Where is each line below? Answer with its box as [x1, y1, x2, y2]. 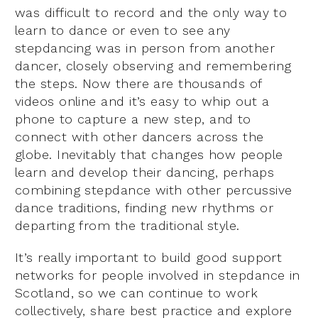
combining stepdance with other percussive [15, 182, 292, 197]
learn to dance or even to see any [15, 22, 231, 38]
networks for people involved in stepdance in [15, 267, 300, 283]
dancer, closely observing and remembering [15, 57, 292, 73]
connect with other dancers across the [15, 128, 264, 144]
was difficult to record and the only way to [15, 4, 287, 20]
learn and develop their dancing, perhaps [15, 164, 275, 180]
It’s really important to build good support [15, 249, 283, 265]
